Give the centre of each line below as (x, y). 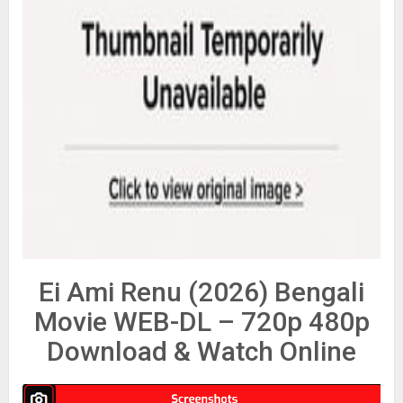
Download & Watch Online (201, 352)
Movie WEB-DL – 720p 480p (201, 322)
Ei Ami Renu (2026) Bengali (201, 292)
